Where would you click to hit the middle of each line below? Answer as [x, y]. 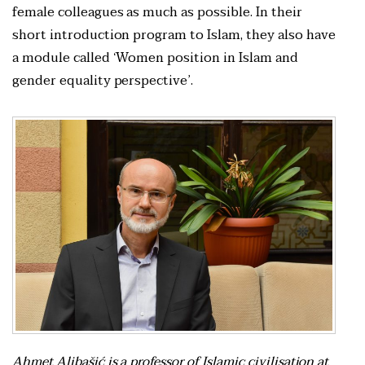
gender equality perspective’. [103, 80]
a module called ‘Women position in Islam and [155, 57]
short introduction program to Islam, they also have [174, 35]
